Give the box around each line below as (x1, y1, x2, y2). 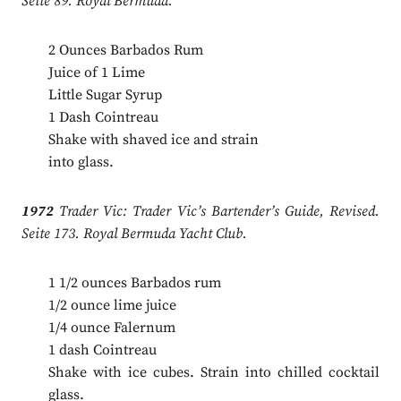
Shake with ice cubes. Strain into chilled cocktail (47, 363, 380, 382)
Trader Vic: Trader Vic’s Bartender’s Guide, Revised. (53, 202, 380, 221)
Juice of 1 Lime (47, 64, 145, 82)
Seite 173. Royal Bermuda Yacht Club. (21, 225, 247, 243)
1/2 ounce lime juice (47, 296, 176, 315)
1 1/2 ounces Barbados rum (47, 274, 221, 293)
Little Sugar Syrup (47, 86, 162, 105)
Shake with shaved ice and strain (47, 131, 259, 149)
